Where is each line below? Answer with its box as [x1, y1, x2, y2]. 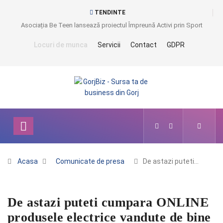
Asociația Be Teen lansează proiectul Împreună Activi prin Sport [20, 21, 203, 29]
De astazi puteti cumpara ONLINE [7, 195, 209, 210]
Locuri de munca [33, 41, 88, 49]
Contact [130, 41, 157, 49]
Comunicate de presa [56, 157, 124, 165]
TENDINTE [93, 9, 125, 16]
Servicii [97, 41, 120, 49]
